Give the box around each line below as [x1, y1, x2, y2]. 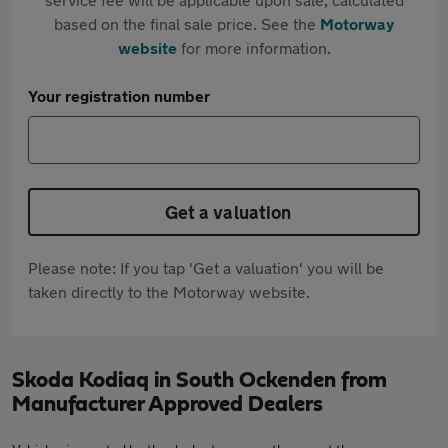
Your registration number [28, 86, 210, 105]
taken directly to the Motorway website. [28, 282, 310, 301]
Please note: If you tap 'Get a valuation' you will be [28, 258, 384, 277]
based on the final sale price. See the [54, 14, 320, 33]
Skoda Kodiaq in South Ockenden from [12, 369, 387, 391]
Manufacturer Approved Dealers [12, 393, 323, 415]
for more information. [176, 38, 331, 57]
